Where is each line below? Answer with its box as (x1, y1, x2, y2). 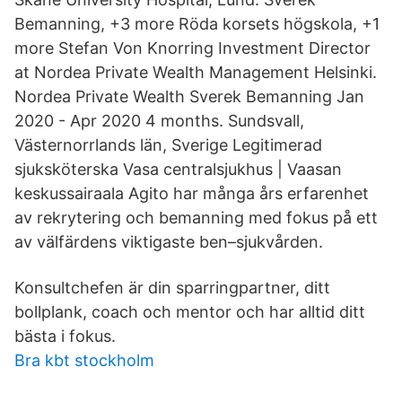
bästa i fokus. (14, 327, 116, 345)
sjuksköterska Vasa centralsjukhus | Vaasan (14, 160, 342, 179)
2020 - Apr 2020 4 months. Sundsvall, (14, 111, 304, 130)
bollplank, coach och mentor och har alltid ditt (14, 302, 365, 321)
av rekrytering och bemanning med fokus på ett (14, 208, 378, 227)
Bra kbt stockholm (14, 351, 154, 370)
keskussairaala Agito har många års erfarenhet (14, 184, 369, 203)
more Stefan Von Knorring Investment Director (14, 39, 371, 57)
